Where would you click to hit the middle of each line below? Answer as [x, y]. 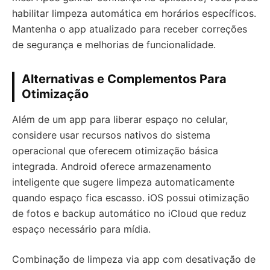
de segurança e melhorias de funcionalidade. [114, 45]
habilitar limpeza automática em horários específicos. [134, 13]
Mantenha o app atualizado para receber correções [130, 29]
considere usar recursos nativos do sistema [111, 135]
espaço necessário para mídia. [81, 229]
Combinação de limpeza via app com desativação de [134, 259]
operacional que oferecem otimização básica [115, 151]
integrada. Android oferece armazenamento [112, 166]
